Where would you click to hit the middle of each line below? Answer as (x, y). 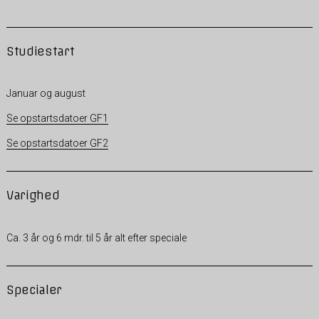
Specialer (34, 289)
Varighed (33, 195)
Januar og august (46, 94)
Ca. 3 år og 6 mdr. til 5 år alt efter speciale (96, 237)
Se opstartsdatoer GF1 (57, 119)
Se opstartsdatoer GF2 (57, 143)
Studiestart (40, 51)
